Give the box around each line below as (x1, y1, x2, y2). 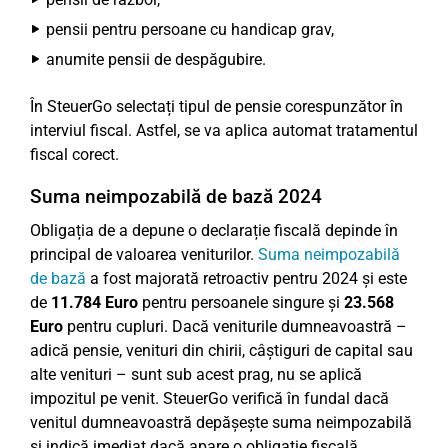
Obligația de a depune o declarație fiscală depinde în (30, 221, 398, 240)
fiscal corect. (30, 145, 119, 164)
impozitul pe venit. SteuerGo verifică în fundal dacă (30, 389, 389, 408)
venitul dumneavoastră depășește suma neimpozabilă (30, 413, 412, 432)
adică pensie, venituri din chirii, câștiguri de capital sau (30, 341, 413, 360)
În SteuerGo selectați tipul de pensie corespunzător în (30, 97, 403, 116)
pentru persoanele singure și (138, 293, 344, 312)
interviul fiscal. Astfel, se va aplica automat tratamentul (30, 121, 418, 140)
